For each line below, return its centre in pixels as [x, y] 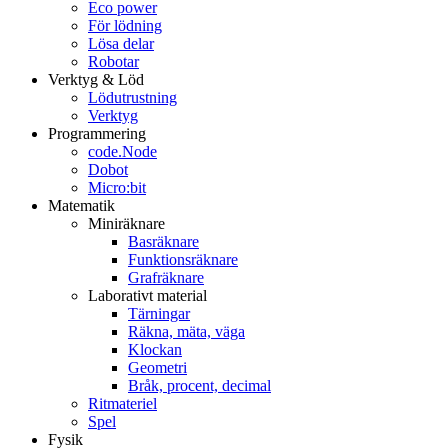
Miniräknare [126, 223]
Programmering [97, 133]
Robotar [113, 61]
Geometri [157, 367]
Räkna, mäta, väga [186, 331]
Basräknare [163, 241]
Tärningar [159, 313]
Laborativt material [147, 295]
